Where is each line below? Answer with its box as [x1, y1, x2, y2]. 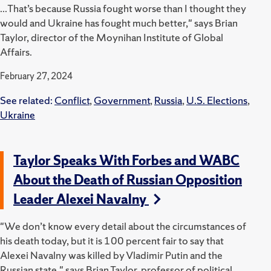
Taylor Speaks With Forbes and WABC [13, 151, 240, 169]
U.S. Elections [186, 93, 247, 107]
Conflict [54, 93, 90, 107]
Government [94, 93, 150, 107]
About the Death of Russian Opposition [13, 171, 242, 189]
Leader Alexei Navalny [13, 190, 149, 208]
